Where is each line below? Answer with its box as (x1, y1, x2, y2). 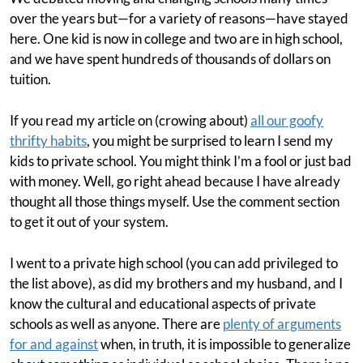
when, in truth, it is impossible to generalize (98, 335, 351, 352)
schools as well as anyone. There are (10, 315, 223, 332)
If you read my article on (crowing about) (10, 112, 250, 129)
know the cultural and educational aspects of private (10, 295, 316, 312)
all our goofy (250, 112, 323, 129)
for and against (10, 335, 98, 352)
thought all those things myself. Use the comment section (10, 193, 340, 210)
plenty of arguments (223, 315, 341, 332)
